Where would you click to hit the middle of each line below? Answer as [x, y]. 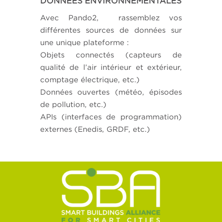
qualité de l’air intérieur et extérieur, [111, 67]
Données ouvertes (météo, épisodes [111, 92]
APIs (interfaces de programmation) [111, 116]
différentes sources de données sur [111, 30]
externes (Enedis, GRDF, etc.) [95, 129]
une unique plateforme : [84, 42]
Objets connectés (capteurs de [111, 55]
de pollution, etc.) [73, 104]
